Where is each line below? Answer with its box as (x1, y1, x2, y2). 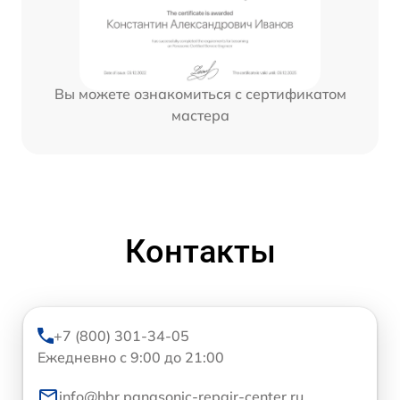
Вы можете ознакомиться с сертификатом (54, 85, 346, 104)
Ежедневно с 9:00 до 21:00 (37, 348, 224, 367)
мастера (171, 106, 229, 125)
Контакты (124, 233, 276, 271)
